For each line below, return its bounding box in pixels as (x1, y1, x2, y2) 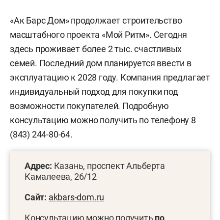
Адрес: (25, 160, 52, 171)
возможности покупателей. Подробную (10, 100, 169, 111)
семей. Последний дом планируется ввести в (10, 57, 192, 68)
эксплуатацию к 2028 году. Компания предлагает (10, 72, 210, 82)
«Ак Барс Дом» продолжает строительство (10, 15, 182, 26)
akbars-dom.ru (48, 192, 105, 202)
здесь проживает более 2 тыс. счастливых (10, 43, 182, 54)
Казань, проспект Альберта (52, 160, 165, 171)
